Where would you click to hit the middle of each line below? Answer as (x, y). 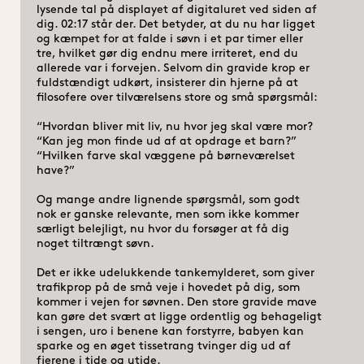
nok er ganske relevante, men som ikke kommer (167, 214)
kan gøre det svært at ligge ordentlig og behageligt (179, 317)
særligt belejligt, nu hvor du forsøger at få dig (162, 229)
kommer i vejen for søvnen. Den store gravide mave (176, 302)
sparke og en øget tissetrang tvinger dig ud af (163, 346)
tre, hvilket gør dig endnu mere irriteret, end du (167, 54)
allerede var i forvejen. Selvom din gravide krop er (173, 68)
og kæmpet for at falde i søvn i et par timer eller (169, 39)
